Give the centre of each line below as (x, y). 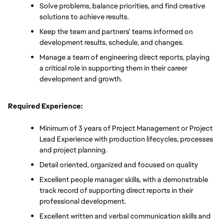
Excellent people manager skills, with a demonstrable (124, 179)
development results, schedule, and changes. (111, 42)
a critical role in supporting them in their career (113, 68)
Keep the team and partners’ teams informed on (116, 32)
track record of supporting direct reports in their (116, 190)
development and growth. (82, 79)
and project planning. (73, 149)
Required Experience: (45, 106)
